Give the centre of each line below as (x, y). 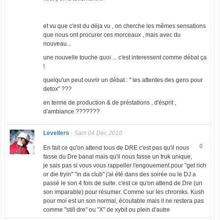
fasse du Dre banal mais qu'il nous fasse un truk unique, (117, 157)
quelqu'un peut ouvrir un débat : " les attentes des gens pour (123, 80)
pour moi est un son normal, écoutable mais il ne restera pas (123, 201)
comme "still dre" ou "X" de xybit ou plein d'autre (106, 210)
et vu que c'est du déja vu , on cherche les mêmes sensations (124, 26)
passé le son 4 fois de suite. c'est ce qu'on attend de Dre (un (123, 183)
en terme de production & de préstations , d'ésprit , (110, 103)
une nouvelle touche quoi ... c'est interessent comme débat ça (125, 58)
